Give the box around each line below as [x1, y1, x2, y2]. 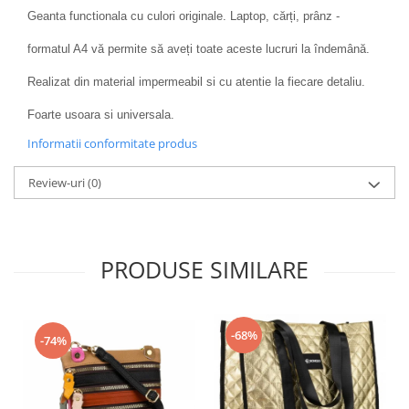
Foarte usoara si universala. [27, 108, 174, 122]
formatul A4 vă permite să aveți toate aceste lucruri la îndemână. [27, 42, 370, 57]
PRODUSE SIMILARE [100, 254, 309, 286]
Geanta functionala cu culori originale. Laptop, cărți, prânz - [27, 9, 340, 24]
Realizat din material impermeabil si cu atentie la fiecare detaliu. [27, 75, 365, 89]
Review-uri [28, 174, 88, 192]
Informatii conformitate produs [27, 135, 197, 152]
